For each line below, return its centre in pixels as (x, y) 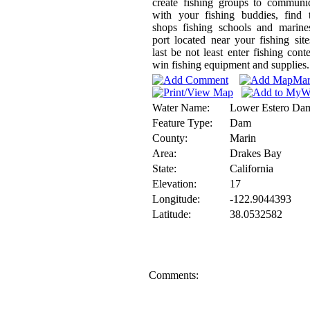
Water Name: (181, 108)
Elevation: (174, 184)
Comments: (174, 275)
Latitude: (172, 214)
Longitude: (176, 199)
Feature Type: (182, 123)
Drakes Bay (256, 153)
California (252, 168)
